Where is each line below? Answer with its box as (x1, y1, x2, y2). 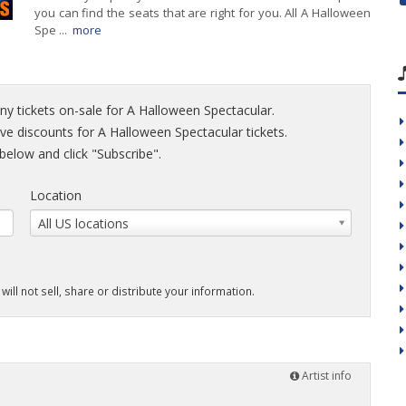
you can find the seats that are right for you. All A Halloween (34, 5, 371, 21)
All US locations (38, 215, 130, 232)
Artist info (299, 368, 352, 383)
